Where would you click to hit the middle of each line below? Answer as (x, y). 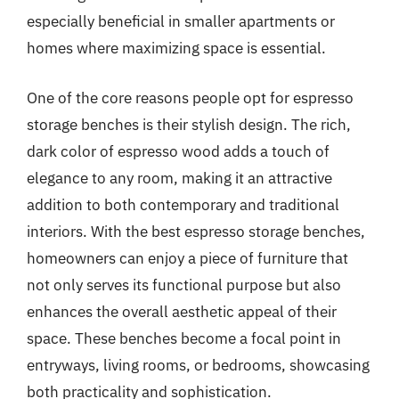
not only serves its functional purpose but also (184, 285)
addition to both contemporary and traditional (183, 204)
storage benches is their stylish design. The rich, (189, 124)
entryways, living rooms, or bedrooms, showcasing (198, 365)
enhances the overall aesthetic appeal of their (182, 311)
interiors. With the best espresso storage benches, (196, 231)
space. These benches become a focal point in (184, 338)
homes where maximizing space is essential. (176, 48)
